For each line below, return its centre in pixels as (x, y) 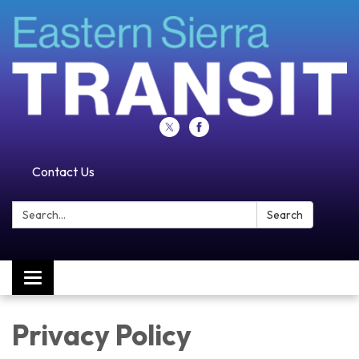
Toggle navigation (81, 279)
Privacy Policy (102, 335)
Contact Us (63, 171)
